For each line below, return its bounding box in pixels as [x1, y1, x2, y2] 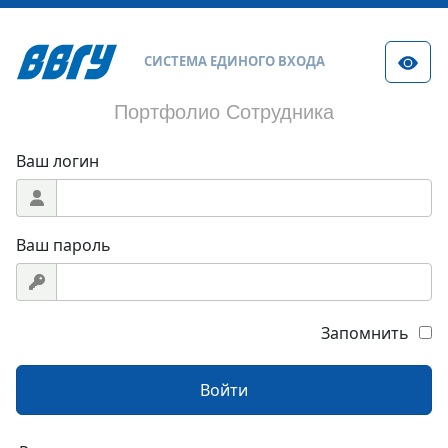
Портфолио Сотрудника [114, 101, 334, 123]
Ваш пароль [16, 234, 111, 256]
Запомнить [321, 322, 409, 344]
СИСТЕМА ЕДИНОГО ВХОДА [144, 52, 325, 70]
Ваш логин [16, 150, 99, 172]
